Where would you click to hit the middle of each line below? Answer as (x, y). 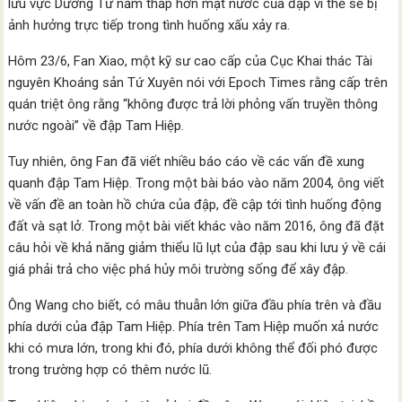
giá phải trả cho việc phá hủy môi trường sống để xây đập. (179, 269)
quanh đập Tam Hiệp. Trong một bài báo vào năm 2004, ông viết (197, 183)
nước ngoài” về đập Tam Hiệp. (96, 126)
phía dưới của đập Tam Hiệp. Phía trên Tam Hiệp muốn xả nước (194, 327)
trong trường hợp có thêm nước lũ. (110, 370)
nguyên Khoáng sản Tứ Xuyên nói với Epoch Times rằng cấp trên (198, 83)
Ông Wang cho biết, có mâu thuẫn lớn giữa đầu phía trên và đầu (195, 305)
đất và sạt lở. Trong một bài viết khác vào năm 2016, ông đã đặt (197, 226)
